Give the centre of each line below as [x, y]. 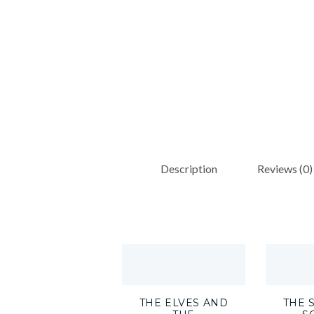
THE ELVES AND [184, 302]
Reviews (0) [285, 169]
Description [189, 169]
